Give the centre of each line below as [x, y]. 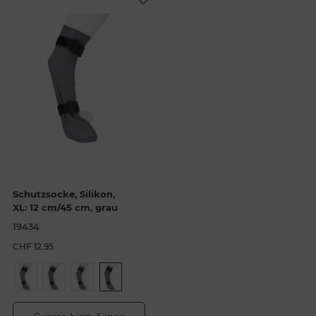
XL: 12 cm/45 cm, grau [65, 208]
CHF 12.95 [33, 247]
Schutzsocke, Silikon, [63, 194]
